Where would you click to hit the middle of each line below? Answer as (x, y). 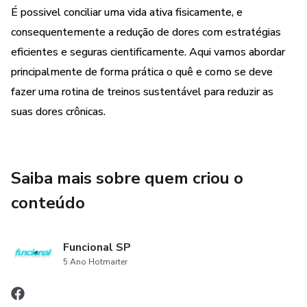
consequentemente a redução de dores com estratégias (146, 32)
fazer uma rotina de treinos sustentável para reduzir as (142, 92)
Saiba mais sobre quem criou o (127, 178)
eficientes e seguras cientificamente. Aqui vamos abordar (148, 52)
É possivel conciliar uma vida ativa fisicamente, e (127, 12)
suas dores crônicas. (58, 112)
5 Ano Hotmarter (95, 262)
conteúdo (48, 203)
